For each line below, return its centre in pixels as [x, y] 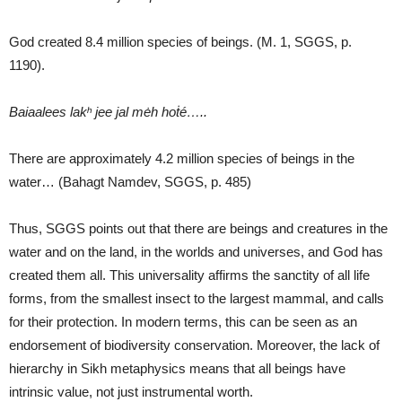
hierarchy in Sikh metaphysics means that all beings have [177, 368]
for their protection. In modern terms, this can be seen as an [183, 321]
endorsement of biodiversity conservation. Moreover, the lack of [194, 345]
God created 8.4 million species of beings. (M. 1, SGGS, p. [180, 41]
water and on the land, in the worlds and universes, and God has [196, 251]
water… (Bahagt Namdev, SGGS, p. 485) [130, 181]
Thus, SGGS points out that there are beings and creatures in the [198, 228]
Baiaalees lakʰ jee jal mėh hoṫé [98, 111]
